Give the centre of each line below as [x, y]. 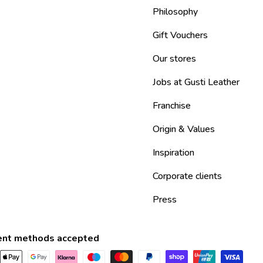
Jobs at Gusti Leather [196, 82]
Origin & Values [184, 129]
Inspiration [173, 153]
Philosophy [175, 12]
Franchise [172, 106]
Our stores [174, 59]
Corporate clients [187, 176]
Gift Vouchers [180, 36]
